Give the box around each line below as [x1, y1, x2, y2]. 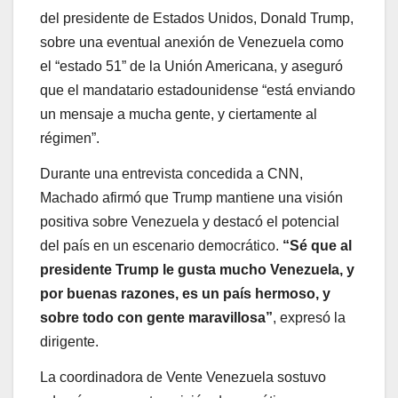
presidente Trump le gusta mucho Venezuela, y [40, 261, 354, 277]
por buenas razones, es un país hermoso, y [40, 285, 330, 301]
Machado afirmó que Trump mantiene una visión [40, 189, 343, 205]
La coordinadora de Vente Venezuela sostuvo [40, 369, 326, 385]
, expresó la [273, 309, 346, 325]
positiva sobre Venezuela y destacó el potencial [40, 213, 339, 229]
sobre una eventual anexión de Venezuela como [40, 34, 344, 50]
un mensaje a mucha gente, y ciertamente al [40, 106, 317, 122]
